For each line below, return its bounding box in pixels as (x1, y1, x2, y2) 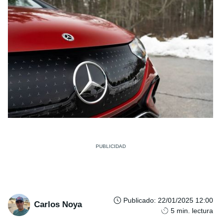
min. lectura (177, 206, 213, 215)
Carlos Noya (34, 200, 82, 210)
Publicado (123, 196, 154, 204)
